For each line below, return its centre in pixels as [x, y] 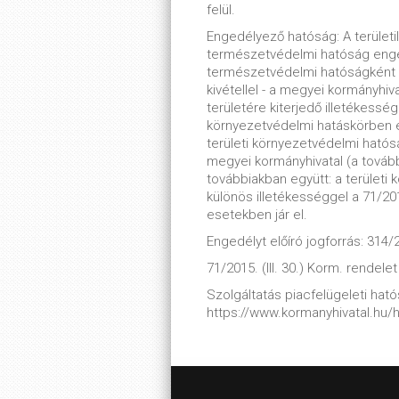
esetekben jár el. [257, 215]
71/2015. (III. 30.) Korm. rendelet [302, 268]
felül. [221, 10]
